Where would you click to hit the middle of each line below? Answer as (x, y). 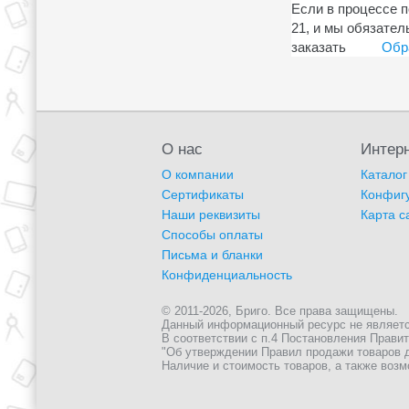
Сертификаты (203, 194)
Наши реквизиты (211, 214)
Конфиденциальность (227, 274)
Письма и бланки (213, 254)
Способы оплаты (213, 234)
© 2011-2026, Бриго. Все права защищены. (280, 310)
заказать (320, 47)
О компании (198, 174)
